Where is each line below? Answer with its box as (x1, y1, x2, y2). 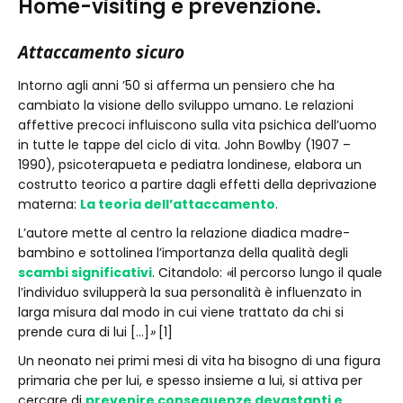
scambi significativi (18, 264, 152, 282)
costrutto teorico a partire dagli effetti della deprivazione (18, 175, 377, 193)
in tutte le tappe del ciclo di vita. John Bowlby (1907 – (18, 136, 351, 154)
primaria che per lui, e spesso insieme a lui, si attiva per (18, 372, 363, 390)
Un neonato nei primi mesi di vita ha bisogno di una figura (18, 352, 381, 370)
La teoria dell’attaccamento (80, 195, 275, 213)
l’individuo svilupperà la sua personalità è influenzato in (18, 283, 362, 301)
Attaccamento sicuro (18, 40, 184, 64)
